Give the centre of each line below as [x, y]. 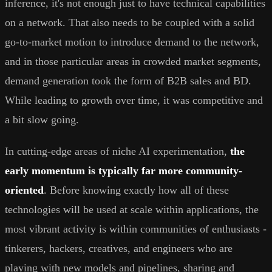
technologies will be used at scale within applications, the [132, 209]
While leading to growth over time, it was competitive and [134, 100]
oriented [24, 190]
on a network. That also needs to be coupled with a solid [130, 22]
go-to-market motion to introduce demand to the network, [132, 42]
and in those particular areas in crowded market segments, [133, 61]
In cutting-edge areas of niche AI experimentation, [117, 151]
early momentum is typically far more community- [124, 170]
